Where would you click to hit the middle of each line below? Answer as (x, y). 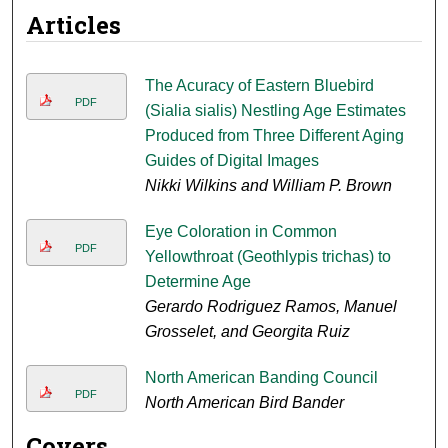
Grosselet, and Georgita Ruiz (247, 332)
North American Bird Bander (244, 403)
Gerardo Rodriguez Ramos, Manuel (270, 307)
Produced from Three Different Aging (274, 136)
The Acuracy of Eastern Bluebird (259, 86)
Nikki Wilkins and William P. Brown (268, 186)
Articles (74, 25)
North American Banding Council (261, 378)
